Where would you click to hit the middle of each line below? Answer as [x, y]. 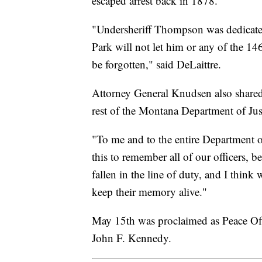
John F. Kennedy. [132, 237]
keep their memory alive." [149, 191]
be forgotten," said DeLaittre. [156, 64]
